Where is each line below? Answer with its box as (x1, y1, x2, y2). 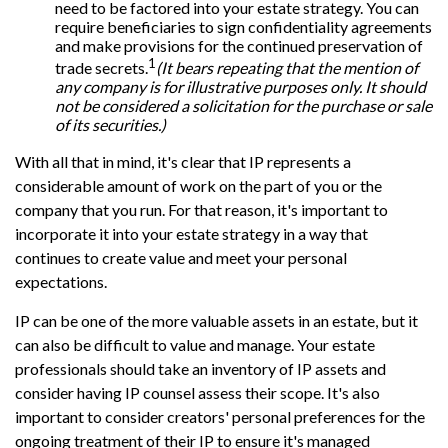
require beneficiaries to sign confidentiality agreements (55, 16, 432, 36)
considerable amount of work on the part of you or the (15, 175, 382, 195)
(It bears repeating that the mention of (156, 57, 418, 77)
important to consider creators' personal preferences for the (15, 406, 425, 426)
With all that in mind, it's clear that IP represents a (15, 151, 351, 171)
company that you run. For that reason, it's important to (15, 199, 388, 219)
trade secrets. (55, 57, 148, 77)
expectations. (15, 271, 107, 291)
